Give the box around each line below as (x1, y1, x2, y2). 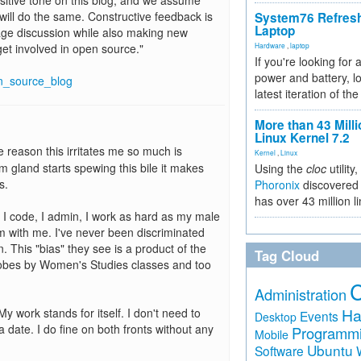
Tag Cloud (255, 246, 319, 265)
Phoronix (255, 176, 300, 193)
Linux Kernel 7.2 (255, 129, 350, 147)
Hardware (255, 40, 285, 50)
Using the (255, 160, 306, 176)
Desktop (255, 309, 297, 325)
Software (255, 342, 304, 359)
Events (300, 307, 338, 325)
